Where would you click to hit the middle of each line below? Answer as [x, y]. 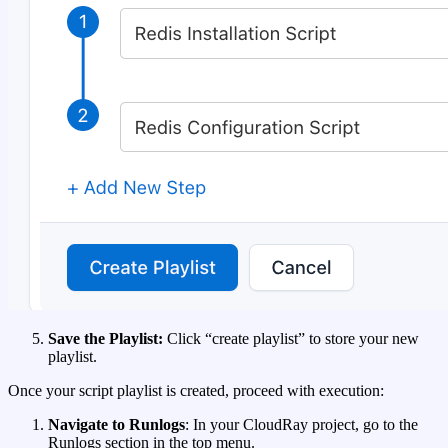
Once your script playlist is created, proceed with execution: [196, 391]
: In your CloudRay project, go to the [301, 425]
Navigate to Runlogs [116, 425]
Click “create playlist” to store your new [291, 339]
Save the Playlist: [105, 339]
